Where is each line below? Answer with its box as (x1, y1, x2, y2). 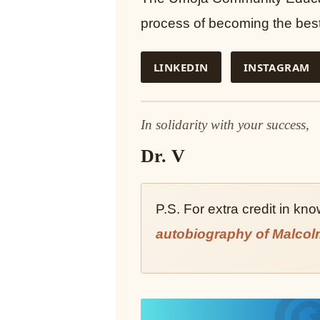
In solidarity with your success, (141, 117, 309, 133)
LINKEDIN (154, 60, 209, 75)
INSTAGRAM (243, 60, 310, 75)
